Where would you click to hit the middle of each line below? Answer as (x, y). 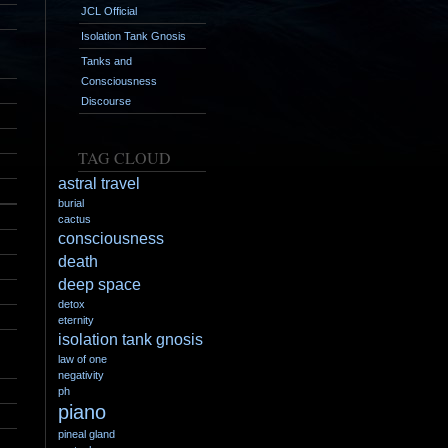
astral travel (99, 183)
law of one (82, 359)
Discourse (106, 101)
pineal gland (86, 434)
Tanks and (106, 61)
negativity (81, 375)
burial (71, 203)
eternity (76, 320)
